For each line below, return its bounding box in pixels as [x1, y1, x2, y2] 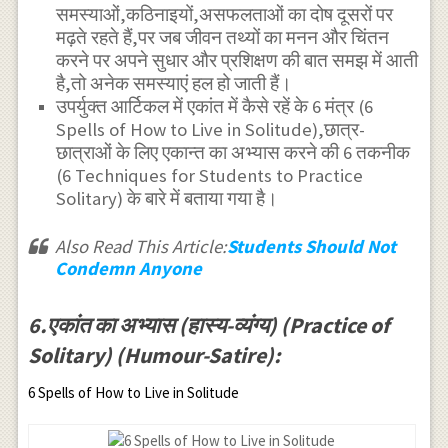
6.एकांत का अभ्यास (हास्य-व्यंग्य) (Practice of [27, 310, 390, 339]
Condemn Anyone [54, 256, 202, 280]
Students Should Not [226, 234, 396, 258]
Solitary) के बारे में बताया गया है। [56, 186, 279, 210]
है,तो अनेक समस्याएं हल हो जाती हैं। [56, 71, 293, 95]
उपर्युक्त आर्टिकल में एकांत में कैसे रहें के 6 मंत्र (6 [56, 94, 374, 118]
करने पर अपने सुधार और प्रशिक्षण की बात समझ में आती [56, 48, 419, 72]
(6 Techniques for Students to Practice [56, 163, 364, 187]
